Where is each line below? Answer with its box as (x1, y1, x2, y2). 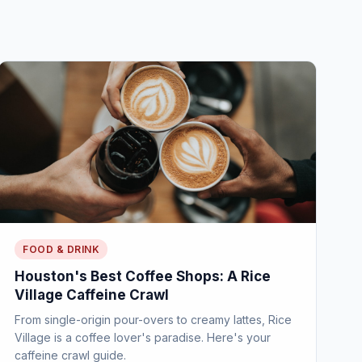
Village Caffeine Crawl (15, 287, 170, 303)
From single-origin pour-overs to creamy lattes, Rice (15, 313, 293, 326)
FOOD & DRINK (23, 243, 100, 255)
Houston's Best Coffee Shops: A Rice (15, 268, 271, 284)
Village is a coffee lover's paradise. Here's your (15, 330, 271, 344)
